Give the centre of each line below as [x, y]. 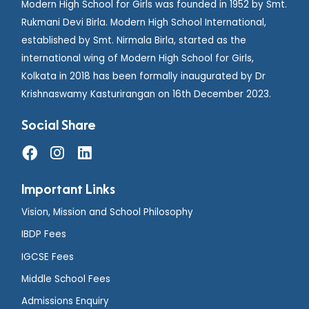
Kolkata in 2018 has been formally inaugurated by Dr [144, 77]
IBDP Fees [44, 235]
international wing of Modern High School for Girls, [138, 59]
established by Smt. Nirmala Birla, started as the [134, 41]
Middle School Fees [66, 279]
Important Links [69, 191]
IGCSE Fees [48, 257]
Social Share [59, 127]
